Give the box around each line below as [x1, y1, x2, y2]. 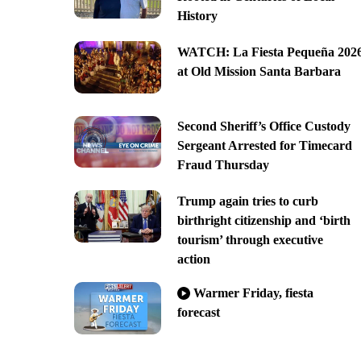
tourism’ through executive [176, 233, 323, 247]
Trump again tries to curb [176, 194, 318, 209]
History [176, 8, 218, 23]
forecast [176, 305, 220, 320]
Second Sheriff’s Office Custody [176, 119, 351, 134]
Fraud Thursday [176, 158, 269, 172]
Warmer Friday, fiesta [193, 286, 313, 301]
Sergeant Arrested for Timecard [176, 139, 352, 153]
